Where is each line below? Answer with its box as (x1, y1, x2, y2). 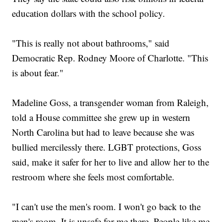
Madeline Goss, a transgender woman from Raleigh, (12, 96, 209, 109)
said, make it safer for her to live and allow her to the (12, 156, 210, 168)
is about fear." (12, 66, 64, 79)
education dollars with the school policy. (12, 7, 166, 20)
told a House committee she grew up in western (12, 111, 191, 124)
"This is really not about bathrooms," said (12, 37, 170, 50)
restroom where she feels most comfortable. (12, 170, 175, 183)
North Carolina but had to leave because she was (12, 126, 195, 139)
